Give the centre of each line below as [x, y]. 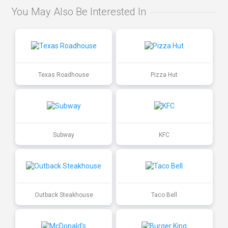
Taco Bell [164, 195]
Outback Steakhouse [64, 195]
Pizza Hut [164, 75]
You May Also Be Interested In [79, 12]
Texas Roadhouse [64, 75]
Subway [64, 135]
